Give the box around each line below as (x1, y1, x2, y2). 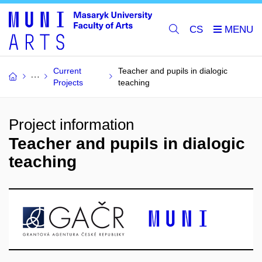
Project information (9, 116, 134, 133)
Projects (53, 78, 83, 87)
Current (53, 66, 81, 75)
